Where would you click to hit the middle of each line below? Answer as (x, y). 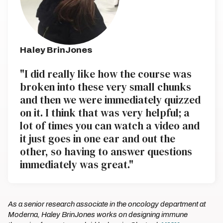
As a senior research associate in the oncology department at (107, 204)
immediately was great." (77, 165)
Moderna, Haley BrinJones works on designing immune (98, 215)
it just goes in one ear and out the (98, 139)
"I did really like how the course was (106, 74)
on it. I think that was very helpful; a (105, 113)
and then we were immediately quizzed (110, 100)
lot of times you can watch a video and (110, 126)
